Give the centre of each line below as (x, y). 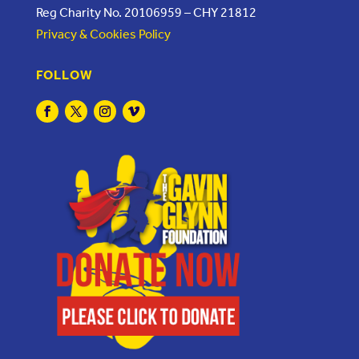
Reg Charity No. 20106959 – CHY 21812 (146, 13)
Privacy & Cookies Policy (103, 34)
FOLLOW (64, 75)
